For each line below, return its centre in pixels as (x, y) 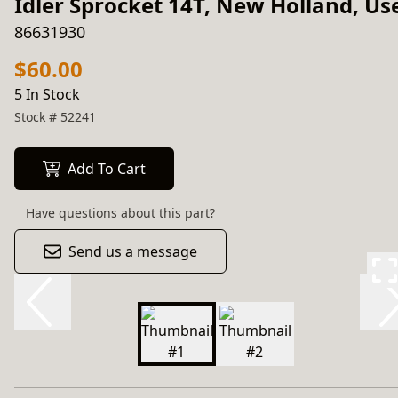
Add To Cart (107, 169)
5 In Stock (47, 94)
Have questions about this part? (120, 213)
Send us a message (133, 251)
